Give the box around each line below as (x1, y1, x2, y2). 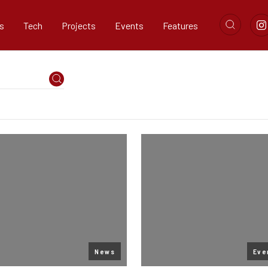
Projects (62, 19, 96, 31)
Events (115, 19, 144, 31)
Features (163, 19, 198, 31)
